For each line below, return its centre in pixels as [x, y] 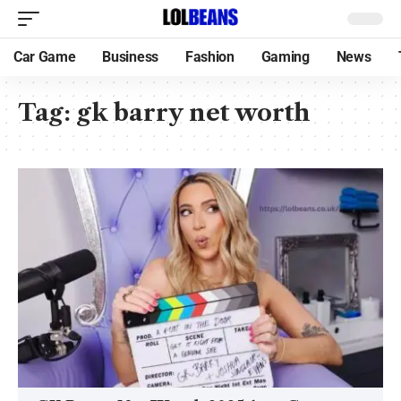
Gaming [285, 57]
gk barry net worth [194, 113]
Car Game [45, 57]
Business [130, 57]
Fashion [209, 57]
